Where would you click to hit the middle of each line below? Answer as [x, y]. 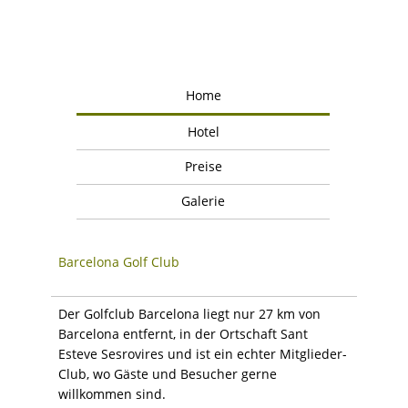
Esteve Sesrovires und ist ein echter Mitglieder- [203, 353]
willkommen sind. [112, 393]
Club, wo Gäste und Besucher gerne [168, 373]
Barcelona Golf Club [119, 261]
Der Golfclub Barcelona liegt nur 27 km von [189, 313]
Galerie [203, 200]
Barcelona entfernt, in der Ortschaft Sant [183, 333]
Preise [203, 166]
